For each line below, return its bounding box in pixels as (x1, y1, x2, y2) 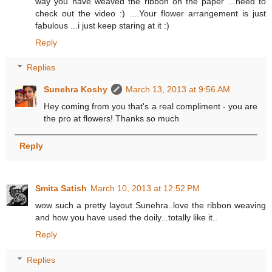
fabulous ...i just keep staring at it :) (35, 20, 169, 30)
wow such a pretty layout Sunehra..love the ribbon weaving (35, 200, 266, 211)
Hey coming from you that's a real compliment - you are (44, 101, 257, 112)
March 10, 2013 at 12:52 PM (90, 183, 200, 194)
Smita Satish (35, 183, 87, 194)
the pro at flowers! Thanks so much (44, 114, 180, 124)
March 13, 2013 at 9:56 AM (126, 84, 231, 95)
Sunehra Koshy (44, 84, 108, 95)
